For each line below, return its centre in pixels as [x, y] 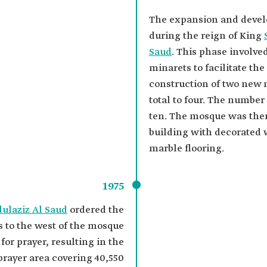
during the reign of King [207, 36]
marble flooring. [187, 149]
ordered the [96, 210]
